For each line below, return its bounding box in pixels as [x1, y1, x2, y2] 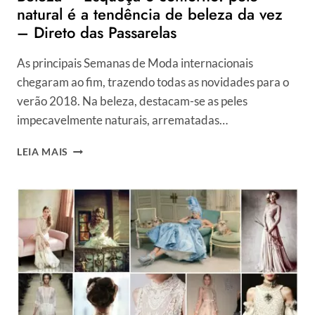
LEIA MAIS [17, 146, 69, 158]
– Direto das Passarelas [17, 21, 176, 44]
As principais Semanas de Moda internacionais [17, 56, 253, 71]
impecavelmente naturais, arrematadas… [17, 112, 228, 128]
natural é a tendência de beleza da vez [17, 3, 283, 26]
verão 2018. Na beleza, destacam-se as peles [17, 94, 247, 109]
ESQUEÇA [67, 172, 116, 184]
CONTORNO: [67, 201, 131, 213]
